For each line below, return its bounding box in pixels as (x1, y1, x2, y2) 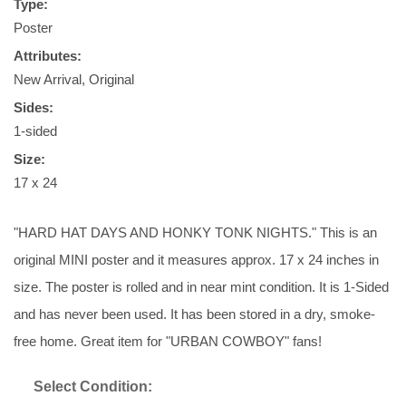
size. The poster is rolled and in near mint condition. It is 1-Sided (14, 279, 389, 295)
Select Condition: (34, 379, 152, 394)
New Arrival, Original (14, 72, 134, 87)
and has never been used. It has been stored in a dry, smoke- (14, 306, 375, 322)
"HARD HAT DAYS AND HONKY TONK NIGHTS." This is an (14, 225, 377, 240)
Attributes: (14, 48, 82, 63)
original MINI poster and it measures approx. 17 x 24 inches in (14, 252, 379, 267)
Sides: (14, 100, 53, 115)
